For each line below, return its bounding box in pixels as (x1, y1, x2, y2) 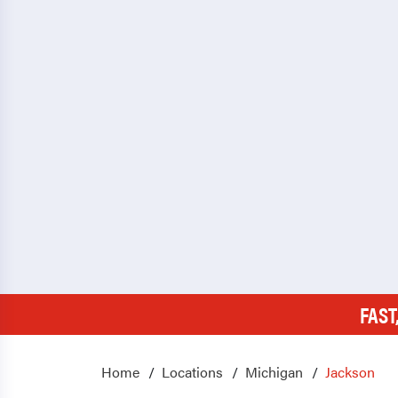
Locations (162, 362, 223, 382)
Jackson (325, 362, 375, 382)
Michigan (245, 362, 303, 382)
